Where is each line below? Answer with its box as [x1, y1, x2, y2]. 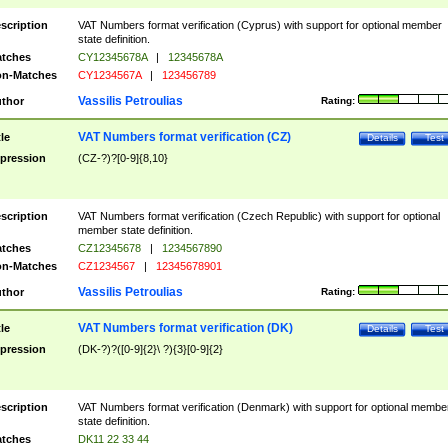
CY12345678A [77, 51, 150, 63]
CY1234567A [77, 69, 144, 81]
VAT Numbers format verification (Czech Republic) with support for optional [77, 210, 440, 222]
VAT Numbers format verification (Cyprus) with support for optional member [77, 19, 442, 31]
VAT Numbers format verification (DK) [77, 321, 293, 335]
